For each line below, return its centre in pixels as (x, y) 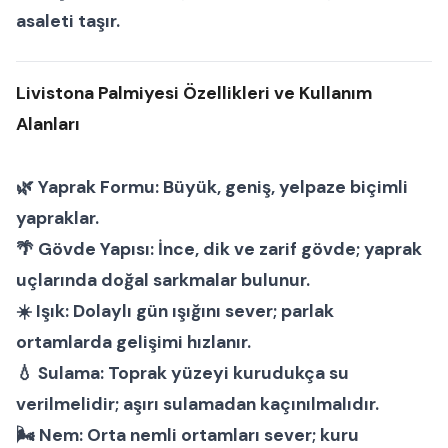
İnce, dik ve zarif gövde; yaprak (288, 249)
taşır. (97, 21)
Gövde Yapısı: (96, 249)
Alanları (48, 124)
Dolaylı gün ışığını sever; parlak (201, 311)
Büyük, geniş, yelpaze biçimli (283, 187)
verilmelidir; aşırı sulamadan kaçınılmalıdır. (197, 404)
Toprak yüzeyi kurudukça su (226, 373)
